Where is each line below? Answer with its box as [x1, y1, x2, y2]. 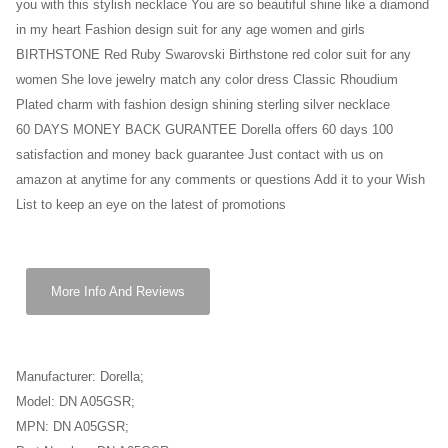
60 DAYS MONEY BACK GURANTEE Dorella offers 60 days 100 [16, 123, 393, 137]
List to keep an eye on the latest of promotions [16, 198, 286, 212]
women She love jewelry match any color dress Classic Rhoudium [16, 73, 398, 87]
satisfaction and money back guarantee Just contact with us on [16, 148, 383, 162]
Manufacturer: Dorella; [16, 370, 144, 384]
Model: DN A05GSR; [16, 395, 135, 409]
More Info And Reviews [51, 284, 185, 299]
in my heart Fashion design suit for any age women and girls [16, 23, 365, 37]
